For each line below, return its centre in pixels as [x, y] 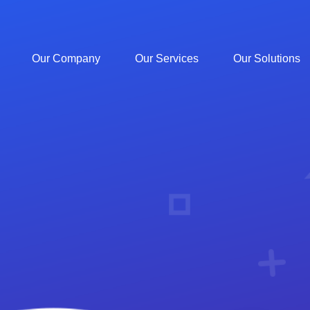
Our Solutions [267, 58]
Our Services [167, 58]
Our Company [66, 58]
